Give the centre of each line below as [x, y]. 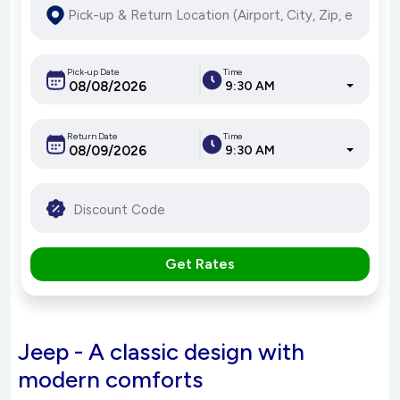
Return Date [92, 136]
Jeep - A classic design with [161, 352]
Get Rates [200, 264]
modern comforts [110, 380]
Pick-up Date [93, 71]
